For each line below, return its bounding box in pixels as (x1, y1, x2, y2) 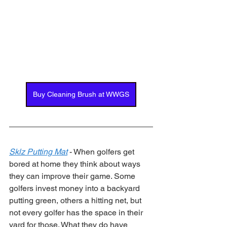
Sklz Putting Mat (9, 146, 67, 157)
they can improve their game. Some (9, 171, 137, 181)
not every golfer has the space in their (9, 207, 145, 217)
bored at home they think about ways (9, 159, 142, 169)
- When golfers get (67, 146, 136, 157)
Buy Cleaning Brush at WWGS (33, 90, 129, 98)
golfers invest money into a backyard (9, 183, 142, 193)
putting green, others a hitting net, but (9, 195, 143, 205)
